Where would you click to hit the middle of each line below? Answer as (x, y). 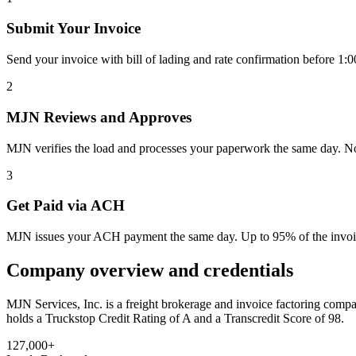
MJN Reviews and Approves (99, 117)
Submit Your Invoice (74, 29)
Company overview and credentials (150, 270)
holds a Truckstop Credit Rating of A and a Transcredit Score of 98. (175, 318)
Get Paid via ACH (66, 206)
